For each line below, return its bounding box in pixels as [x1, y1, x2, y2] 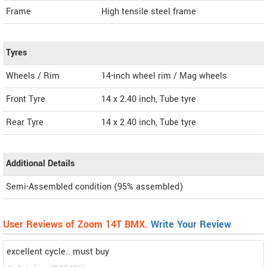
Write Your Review [151, 218, 231, 232]
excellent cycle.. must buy [7, 246, 109, 259]
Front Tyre [6, 93, 45, 106]
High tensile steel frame [101, 5, 196, 18]
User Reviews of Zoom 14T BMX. [3, 218, 151, 232]
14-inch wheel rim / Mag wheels [101, 70, 227, 83]
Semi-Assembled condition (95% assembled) [6, 181, 183, 194]
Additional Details [6, 157, 74, 170]
